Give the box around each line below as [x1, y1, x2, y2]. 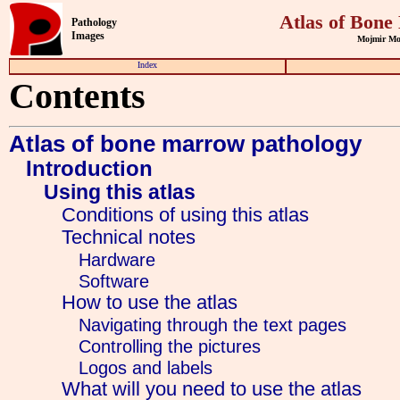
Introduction [26, 157, 154, 181]
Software [79, 271, 150, 292]
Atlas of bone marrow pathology [8, 131, 362, 157]
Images [71, 29, 105, 43]
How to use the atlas [61, 292, 237, 314]
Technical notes [61, 227, 196, 249]
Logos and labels [79, 357, 213, 379]
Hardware [79, 249, 156, 271]
